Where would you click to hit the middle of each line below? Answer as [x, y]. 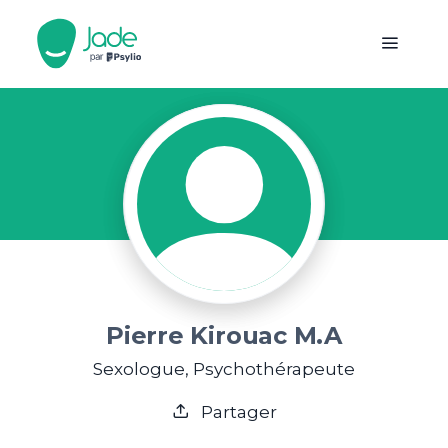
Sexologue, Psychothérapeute [224, 369]
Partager [236, 412]
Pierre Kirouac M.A [224, 335]
